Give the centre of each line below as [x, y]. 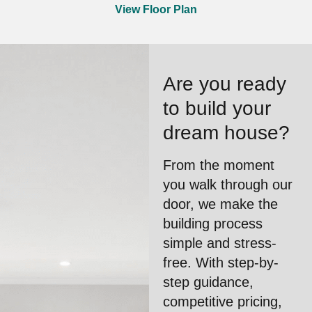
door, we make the [220, 204]
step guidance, [208, 282]
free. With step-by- [220, 263]
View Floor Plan [156, 9]
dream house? [226, 133]
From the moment [218, 165]
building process [212, 224]
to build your [217, 108]
